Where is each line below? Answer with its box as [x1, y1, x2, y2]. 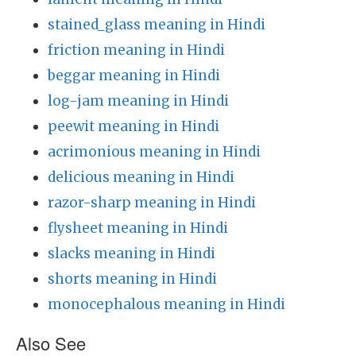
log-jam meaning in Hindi [48, 92, 229, 110]
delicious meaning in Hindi [48, 168, 234, 186]
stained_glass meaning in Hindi [48, 16, 265, 33]
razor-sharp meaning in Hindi [48, 194, 256, 211]
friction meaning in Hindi [48, 41, 225, 59]
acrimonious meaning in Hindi [48, 143, 261, 161]
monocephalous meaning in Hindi [48, 296, 285, 313]
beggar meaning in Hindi [48, 67, 220, 84]
